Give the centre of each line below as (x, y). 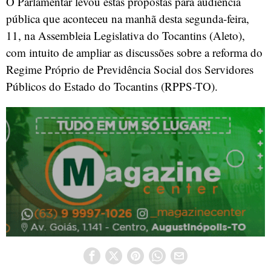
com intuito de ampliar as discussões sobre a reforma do (134, 53)
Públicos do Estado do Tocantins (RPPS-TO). (112, 87)
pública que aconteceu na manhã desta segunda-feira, (128, 19)
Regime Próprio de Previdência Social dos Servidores (130, 70)
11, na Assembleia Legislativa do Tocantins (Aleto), (126, 36)
